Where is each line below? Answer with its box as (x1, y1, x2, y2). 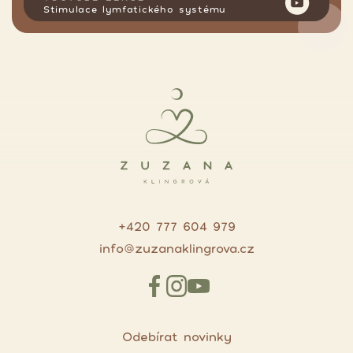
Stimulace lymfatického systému (43, 3, 226, 15)
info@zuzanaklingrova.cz (98, 240, 255, 256)
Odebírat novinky (121, 329, 232, 344)
